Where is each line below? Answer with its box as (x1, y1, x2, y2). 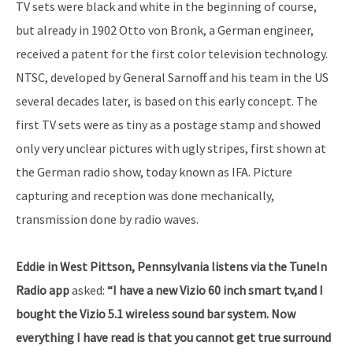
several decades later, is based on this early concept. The (16, 93, 318, 109)
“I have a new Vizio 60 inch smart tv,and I (107, 282, 323, 298)
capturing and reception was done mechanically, (16, 188, 274, 203)
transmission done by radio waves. (16, 211, 199, 227)
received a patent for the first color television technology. (16, 46, 328, 61)
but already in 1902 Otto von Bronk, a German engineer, (16, 22, 314, 38)
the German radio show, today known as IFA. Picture (16, 164, 292, 180)
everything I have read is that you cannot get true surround (16, 329, 331, 345)
